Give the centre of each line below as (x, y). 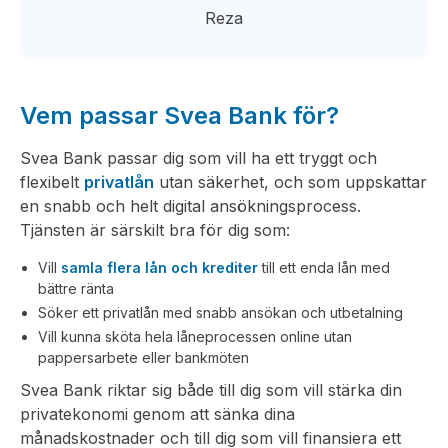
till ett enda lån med (324, 267)
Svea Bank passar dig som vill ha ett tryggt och (198, 158)
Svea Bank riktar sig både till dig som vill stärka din (211, 390)
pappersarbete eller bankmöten (143, 357)
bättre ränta (76, 288)
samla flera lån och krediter (159, 267)
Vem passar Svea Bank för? (179, 115)
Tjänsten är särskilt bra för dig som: (155, 230)
